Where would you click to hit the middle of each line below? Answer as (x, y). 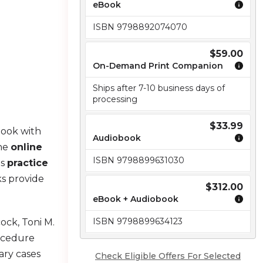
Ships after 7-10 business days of (159, 88)
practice (28, 163)
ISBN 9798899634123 (138, 221)
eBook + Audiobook (136, 199)
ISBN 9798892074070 (140, 27)
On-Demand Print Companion (158, 66)
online (27, 147)
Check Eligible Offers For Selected (168, 256)
